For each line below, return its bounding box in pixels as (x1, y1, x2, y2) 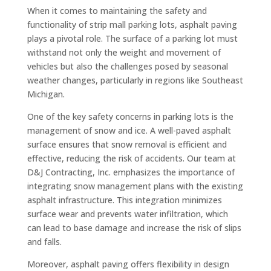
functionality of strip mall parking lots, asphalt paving (27, 18, 237, 30)
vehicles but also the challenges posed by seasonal (27, 60, 228, 72)
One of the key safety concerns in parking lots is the (27, 110, 233, 122)
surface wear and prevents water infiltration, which (27, 207, 228, 220)
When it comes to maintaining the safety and (27, 4, 207, 16)
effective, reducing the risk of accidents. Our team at (27, 152, 236, 164)
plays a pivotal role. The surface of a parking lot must (27, 32, 238, 44)
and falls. (27, 235, 62, 247)
